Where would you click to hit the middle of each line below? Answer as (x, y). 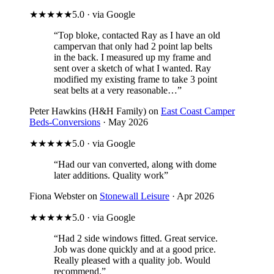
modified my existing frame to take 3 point (135, 79)
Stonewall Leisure (135, 196)
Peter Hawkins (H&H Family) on (95, 111)
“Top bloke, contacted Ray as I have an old (137, 35)
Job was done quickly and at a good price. (135, 249)
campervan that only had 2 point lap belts (133, 46)
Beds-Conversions (65, 122)
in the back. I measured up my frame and (132, 57)
